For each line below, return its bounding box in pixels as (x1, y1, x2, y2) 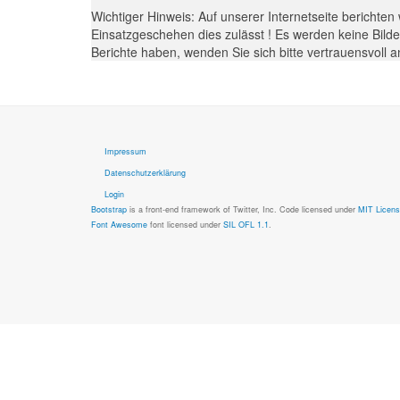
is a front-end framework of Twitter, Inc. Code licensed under (127, 204, 358, 215)
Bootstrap (91, 204, 127, 215)
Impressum (104, 146, 146, 157)
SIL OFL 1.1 (223, 219, 269, 230)
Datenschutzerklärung (104, 167, 186, 179)
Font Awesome (91, 219, 147, 230)
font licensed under (147, 219, 223, 230)
